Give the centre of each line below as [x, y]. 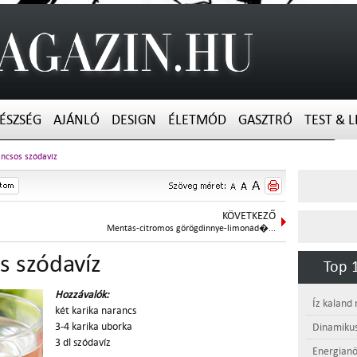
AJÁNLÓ [76, 120]
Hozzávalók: [82, 294]
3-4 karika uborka [94, 326]
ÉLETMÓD [197, 120]
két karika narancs [96, 310]
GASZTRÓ [265, 120]
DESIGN [134, 120]
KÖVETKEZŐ [249, 216]
